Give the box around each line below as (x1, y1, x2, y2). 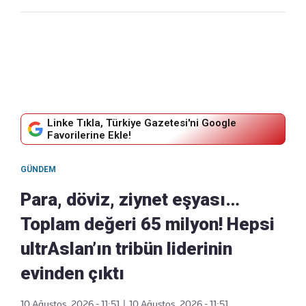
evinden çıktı (20, 262, 124, 283)
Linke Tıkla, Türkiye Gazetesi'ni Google (47, 116, 236, 129)
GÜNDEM (20, 164, 56, 174)
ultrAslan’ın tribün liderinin (20, 238, 232, 259)
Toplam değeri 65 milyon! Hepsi (20, 213, 275, 234)
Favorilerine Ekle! (47, 128, 131, 141)
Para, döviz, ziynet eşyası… (20, 189, 240, 210)
